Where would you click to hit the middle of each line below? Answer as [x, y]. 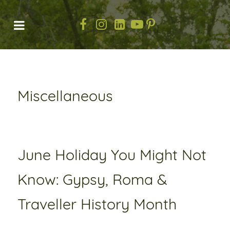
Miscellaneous [65, 95]
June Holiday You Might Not [112, 155]
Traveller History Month [97, 204]
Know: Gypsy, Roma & [92, 179]
